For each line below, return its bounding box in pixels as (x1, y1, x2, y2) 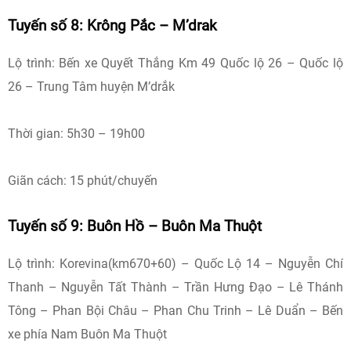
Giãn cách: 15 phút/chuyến (8, 173, 157, 188)
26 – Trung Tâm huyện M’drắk (8, 79, 175, 94)
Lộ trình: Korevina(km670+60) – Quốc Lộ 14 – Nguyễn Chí (8, 256, 343, 271)
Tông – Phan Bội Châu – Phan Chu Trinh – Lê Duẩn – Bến (8, 303, 343, 318)
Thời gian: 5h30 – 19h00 (8, 126, 145, 141)
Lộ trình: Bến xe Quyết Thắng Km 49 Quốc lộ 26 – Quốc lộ (8, 56, 343, 71)
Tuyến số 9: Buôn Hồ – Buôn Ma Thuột (8, 218, 262, 235)
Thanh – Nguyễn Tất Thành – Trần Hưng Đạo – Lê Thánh (8, 280, 343, 295)
